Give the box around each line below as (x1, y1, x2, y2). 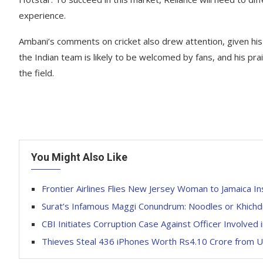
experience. (19, 9, 66, 21)
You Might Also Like (31, 151, 127, 163)
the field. (19, 67, 54, 79)
